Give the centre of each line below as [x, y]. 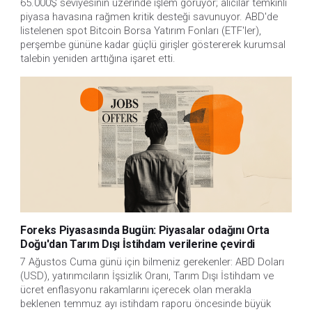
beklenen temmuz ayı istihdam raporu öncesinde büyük [146, 304]
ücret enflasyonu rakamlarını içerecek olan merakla [136, 290]
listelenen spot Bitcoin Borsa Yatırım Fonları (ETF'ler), [141, 30]
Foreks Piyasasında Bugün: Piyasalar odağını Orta [145, 230]
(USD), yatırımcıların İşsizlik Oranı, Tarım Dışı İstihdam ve [147, 276]
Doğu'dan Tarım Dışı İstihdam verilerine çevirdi [138, 244]
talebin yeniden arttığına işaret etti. [98, 58]
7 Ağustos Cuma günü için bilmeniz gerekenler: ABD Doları [152, 262]
